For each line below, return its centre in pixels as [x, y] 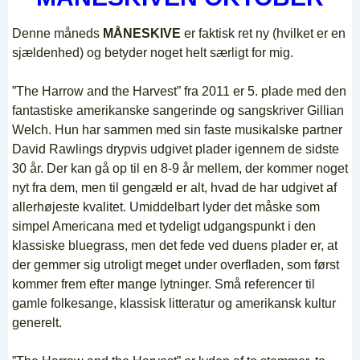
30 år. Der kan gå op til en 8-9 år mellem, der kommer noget [180, 168]
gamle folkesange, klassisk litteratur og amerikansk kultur [174, 303]
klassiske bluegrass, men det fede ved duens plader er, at [175, 245]
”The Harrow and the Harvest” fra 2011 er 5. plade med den [179, 91]
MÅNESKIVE [143, 33]
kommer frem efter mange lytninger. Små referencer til [164, 284]
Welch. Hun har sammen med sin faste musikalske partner [177, 130]
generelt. [37, 323]
